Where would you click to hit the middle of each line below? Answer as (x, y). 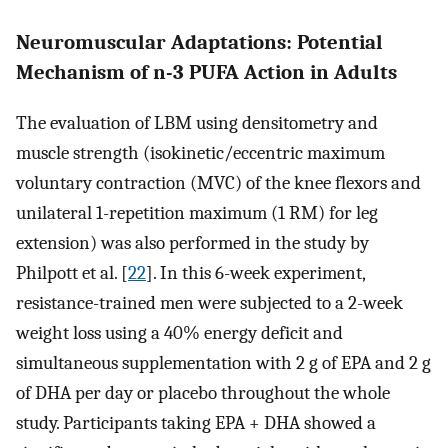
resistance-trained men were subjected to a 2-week (209, 303)
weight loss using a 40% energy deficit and (179, 333)
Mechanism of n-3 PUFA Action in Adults (206, 72)
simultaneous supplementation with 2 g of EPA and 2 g (223, 363)
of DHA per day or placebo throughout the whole (203, 393)
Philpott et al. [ (72, 273)
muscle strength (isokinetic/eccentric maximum (200, 153)
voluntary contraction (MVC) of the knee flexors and (218, 183)
